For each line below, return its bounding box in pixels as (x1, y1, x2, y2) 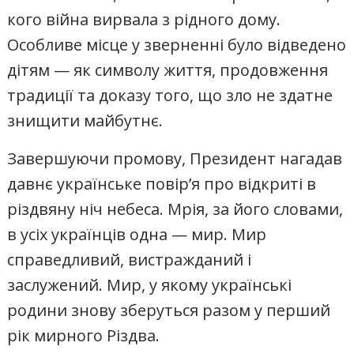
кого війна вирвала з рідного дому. (7, 9, 281, 31)
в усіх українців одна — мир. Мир (7, 224, 267, 246)
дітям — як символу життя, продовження (7, 59, 329, 81)
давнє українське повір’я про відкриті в (7, 173, 317, 195)
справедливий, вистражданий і (7, 249, 252, 271)
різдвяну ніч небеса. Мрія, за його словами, (7, 198, 344, 220)
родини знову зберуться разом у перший (7, 299, 331, 322)
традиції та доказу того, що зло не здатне (7, 85, 333, 107)
